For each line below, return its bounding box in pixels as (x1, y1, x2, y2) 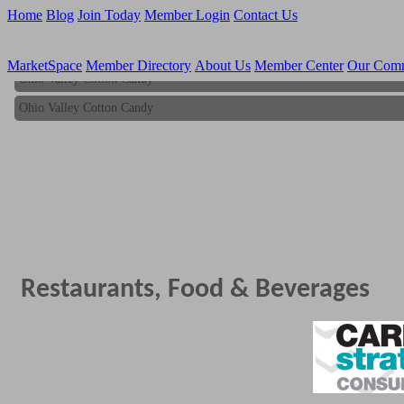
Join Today (78, 7, 141, 23)
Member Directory (86, 58, 191, 73)
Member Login (144, 7, 230, 23)
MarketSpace (7, 58, 82, 73)
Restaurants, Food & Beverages (21, 276, 370, 304)
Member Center (254, 58, 344, 73)
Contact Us (234, 7, 298, 23)
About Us (195, 58, 251, 73)
